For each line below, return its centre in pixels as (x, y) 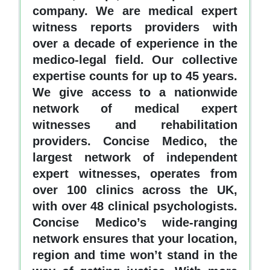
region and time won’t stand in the (135, 255)
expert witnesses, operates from (135, 173)
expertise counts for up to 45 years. (135, 76)
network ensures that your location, (135, 238)
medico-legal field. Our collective (135, 59)
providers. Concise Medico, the (135, 141)
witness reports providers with (135, 27)
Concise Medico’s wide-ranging (135, 222)
